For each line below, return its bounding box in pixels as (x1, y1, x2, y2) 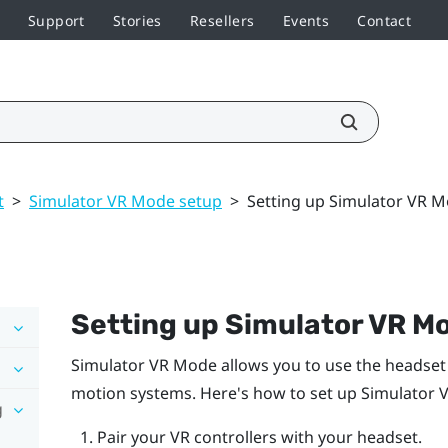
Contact (357, 10, 412, 30)
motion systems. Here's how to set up (70, 381, 361, 404)
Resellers (189, 10, 255, 30)
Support (27, 10, 85, 30)
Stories (112, 10, 162, 30)
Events (282, 10, 330, 30)
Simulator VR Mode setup (29, 189, 222, 212)
